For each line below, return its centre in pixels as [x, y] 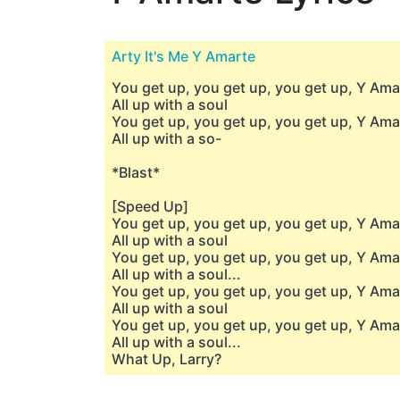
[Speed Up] [150, 206]
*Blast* [136, 172]
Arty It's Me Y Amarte [183, 56]
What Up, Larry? [167, 359]
